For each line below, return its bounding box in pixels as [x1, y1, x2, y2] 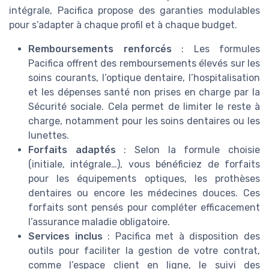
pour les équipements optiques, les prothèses [28, 173, 260, 185]
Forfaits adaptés [28, 144, 116, 156]
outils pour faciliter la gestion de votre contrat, [28, 245, 260, 257]
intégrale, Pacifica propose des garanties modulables [9, 5, 260, 17]
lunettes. [28, 130, 69, 142]
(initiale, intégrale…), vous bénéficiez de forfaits [28, 159, 260, 171]
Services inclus [28, 231, 103, 243]
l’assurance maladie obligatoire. [28, 216, 170, 228]
